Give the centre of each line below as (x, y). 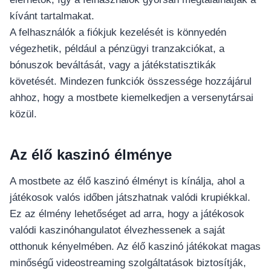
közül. (23, 114)
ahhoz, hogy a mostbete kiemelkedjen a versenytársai (132, 98)
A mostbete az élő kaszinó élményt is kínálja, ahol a (127, 181)
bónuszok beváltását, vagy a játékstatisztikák (113, 65)
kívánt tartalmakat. (52, 16)
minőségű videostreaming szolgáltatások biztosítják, (128, 263)
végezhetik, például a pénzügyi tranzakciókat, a (117, 49)
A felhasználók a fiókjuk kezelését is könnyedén (118, 33)
